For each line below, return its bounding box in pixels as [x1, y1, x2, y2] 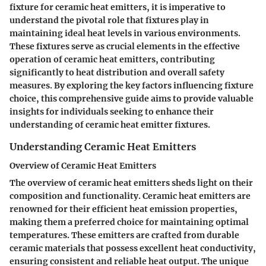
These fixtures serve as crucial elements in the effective [9, 41, 240, 52]
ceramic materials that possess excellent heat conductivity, [9, 243, 256, 254]
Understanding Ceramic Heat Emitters [9, 141, 196, 153]
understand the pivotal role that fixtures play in [9, 15, 209, 26]
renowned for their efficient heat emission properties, [9, 204, 237, 215]
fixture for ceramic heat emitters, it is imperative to [9, 2, 226, 13]
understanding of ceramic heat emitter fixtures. [9, 119, 210, 131]
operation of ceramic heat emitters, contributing [9, 54, 215, 65]
